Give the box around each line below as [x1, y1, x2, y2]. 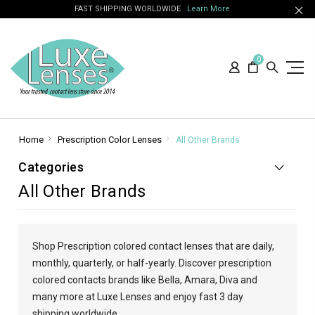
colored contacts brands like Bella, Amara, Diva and [32, 274, 258, 285]
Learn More [186, 4, 230, 13]
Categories [18, 160, 84, 174]
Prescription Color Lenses [57, 134, 162, 145]
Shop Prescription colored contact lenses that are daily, [32, 240, 275, 252]
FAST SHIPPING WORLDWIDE [74, 4, 187, 13]
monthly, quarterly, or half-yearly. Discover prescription [32, 257, 272, 269]
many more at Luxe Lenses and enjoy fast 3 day [32, 291, 244, 302]
